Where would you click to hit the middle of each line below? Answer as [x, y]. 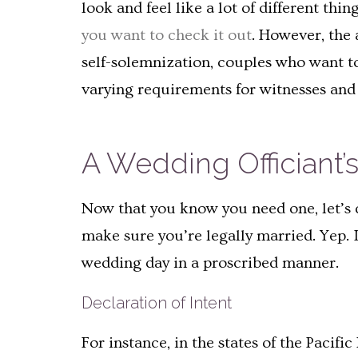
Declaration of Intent [157, 302]
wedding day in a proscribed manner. [210, 263]
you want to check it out [167, 35]
